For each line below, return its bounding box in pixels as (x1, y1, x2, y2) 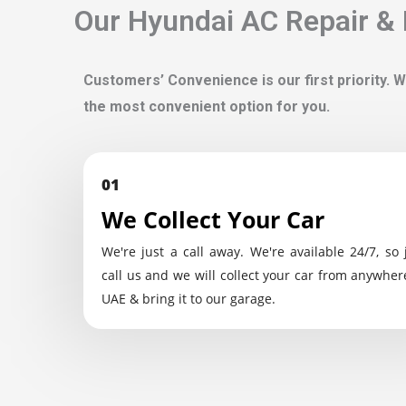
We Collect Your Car (101, 204, 324, 235)
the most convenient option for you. (83, 98, 330, 115)
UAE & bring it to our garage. (101, 290, 275, 307)
